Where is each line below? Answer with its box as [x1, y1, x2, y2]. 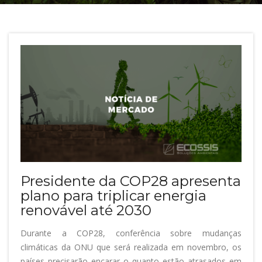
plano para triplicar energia [20, 187, 206, 205]
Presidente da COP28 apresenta [20, 173, 241, 190]
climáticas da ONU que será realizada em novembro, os [20, 242, 242, 253]
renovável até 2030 [20, 202, 151, 219]
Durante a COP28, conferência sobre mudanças [20, 227, 242, 239]
